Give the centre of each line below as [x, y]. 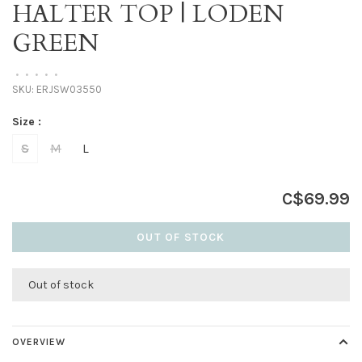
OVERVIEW [39, 342]
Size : [27, 122]
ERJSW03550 [68, 90]
